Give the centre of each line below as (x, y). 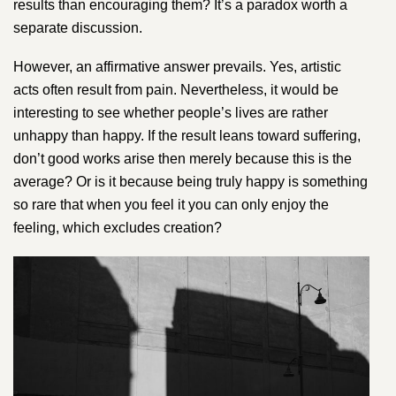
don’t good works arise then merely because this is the (183, 159)
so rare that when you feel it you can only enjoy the (171, 205)
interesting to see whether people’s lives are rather (171, 113)
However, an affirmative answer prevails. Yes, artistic (177, 67)
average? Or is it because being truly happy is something (190, 182)
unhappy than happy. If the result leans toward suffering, (187, 136)
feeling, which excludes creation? (118, 228)
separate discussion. (78, 27)
